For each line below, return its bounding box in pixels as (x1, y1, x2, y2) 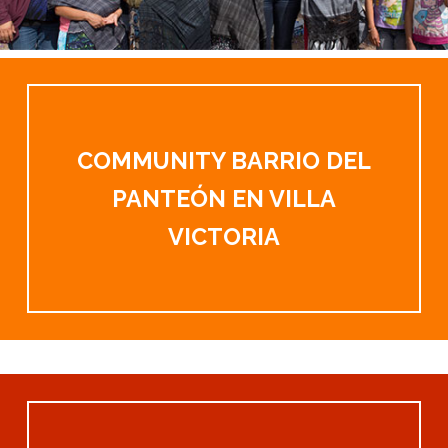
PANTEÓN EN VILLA (112, 184, 336, 212)
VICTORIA (168, 222, 280, 250)
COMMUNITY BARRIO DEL (77, 146, 371, 174)
